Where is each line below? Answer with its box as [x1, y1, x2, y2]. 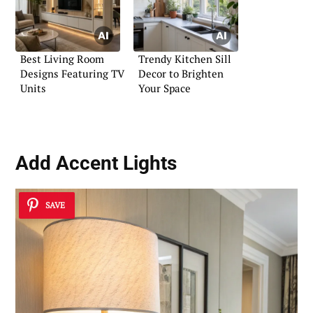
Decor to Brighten [138, 66, 224, 81]
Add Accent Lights [15, 152, 177, 175]
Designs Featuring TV [20, 66, 124, 81]
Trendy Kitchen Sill [138, 52, 231, 66]
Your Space [138, 81, 191, 96]
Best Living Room [20, 52, 104, 66]
